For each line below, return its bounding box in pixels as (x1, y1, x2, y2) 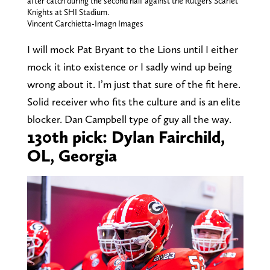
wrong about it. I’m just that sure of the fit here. (27, 77, 240, 90)
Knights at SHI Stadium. (27, 7, 109, 17)
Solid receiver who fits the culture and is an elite (27, 95, 240, 108)
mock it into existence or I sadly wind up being (27, 60, 232, 73)
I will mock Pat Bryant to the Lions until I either (27, 42, 238, 55)
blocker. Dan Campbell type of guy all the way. (27, 112, 234, 125)
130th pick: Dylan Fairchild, (27, 126, 225, 147)
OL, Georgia (27, 145, 117, 166)
